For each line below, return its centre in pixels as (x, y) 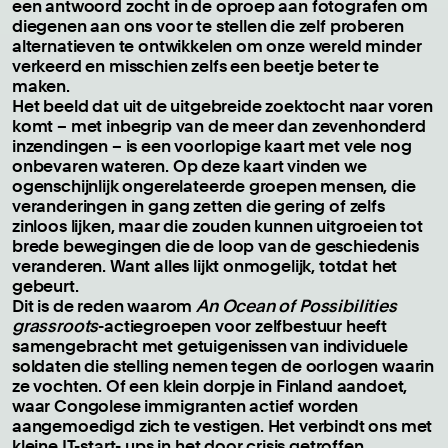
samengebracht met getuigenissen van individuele (210, 345)
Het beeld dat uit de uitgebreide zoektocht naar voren (222, 105)
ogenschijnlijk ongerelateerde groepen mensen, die (214, 185)
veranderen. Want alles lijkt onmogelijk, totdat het (205, 265)
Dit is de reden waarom (104, 305)
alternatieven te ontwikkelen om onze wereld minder (217, 45)
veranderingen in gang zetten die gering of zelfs (198, 205)
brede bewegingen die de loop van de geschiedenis (215, 245)
